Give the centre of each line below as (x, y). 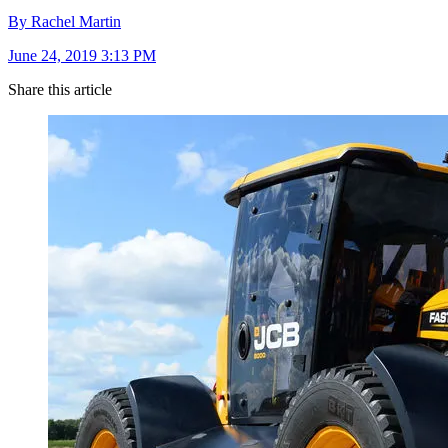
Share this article (60, 90)
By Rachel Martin (64, 22)
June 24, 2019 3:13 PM (82, 56)
